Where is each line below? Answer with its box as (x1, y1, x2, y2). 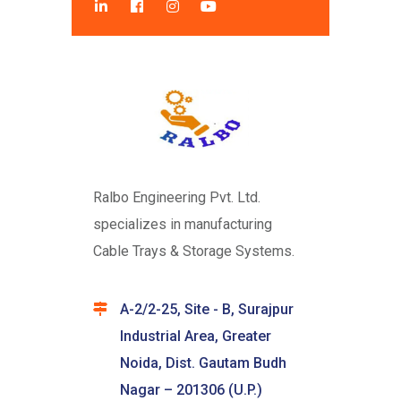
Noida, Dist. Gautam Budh (120, 354, 286, 372)
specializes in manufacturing (93, 216, 272, 234)
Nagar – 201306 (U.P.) (120, 381, 262, 399)
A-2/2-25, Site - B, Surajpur (120, 301, 294, 319)
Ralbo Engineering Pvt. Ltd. (93, 189, 260, 207)
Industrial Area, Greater (120, 328, 271, 346)
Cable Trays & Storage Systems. (93, 243, 294, 260)
